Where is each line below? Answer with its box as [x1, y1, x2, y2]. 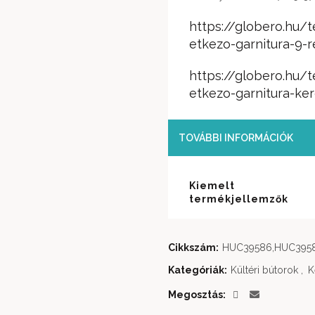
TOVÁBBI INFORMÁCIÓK [179, 132, 293, 143]
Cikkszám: [168, 242, 221, 253]
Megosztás [168, 289, 223, 300]
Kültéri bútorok [231, 264, 298, 276]
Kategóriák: [168, 264, 229, 276]
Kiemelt [189, 180, 235, 191]
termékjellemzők [189, 193, 288, 205]
